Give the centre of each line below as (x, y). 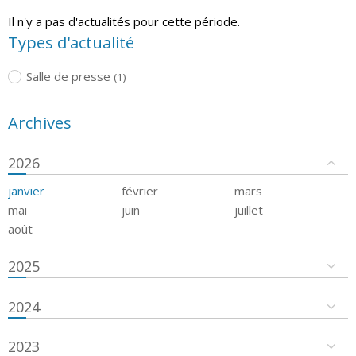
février (139, 190)
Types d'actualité (71, 42)
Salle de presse (68, 76)
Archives (40, 122)
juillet (249, 209)
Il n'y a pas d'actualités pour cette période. (124, 21)
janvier (26, 190)
